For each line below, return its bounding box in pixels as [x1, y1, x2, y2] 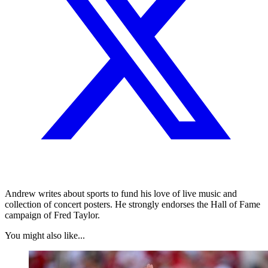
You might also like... [5, 230, 85, 240]
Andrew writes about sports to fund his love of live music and [5, 188, 237, 199]
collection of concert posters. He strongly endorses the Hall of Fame [5, 199, 260, 209]
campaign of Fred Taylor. [5, 209, 100, 220]
